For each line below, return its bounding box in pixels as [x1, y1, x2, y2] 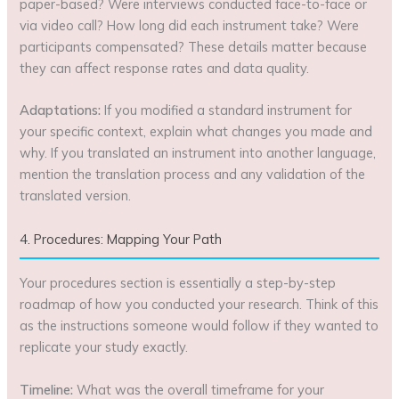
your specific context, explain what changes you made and [20, 123, 373, 141]
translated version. [20, 187, 132, 205]
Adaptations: [20, 102, 102, 119]
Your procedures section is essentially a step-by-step [20, 274, 337, 292]
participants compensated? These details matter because [20, 38, 368, 56]
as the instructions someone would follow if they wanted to [20, 317, 379, 335]
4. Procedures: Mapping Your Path [20, 231, 223, 248]
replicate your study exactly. [20, 338, 189, 356]
